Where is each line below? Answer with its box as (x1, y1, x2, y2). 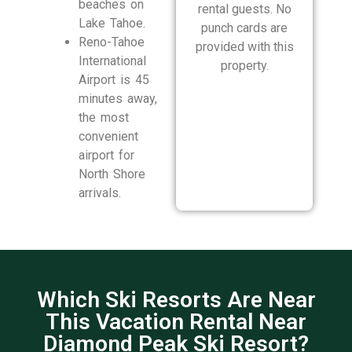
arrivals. (79, 185, 121, 200)
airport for (79, 147, 134, 163)
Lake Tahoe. (79, 15, 145, 31)
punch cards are (201, 20, 288, 35)
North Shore (79, 166, 145, 181)
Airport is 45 (79, 71, 149, 87)
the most (79, 109, 129, 125)
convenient (79, 128, 138, 144)
